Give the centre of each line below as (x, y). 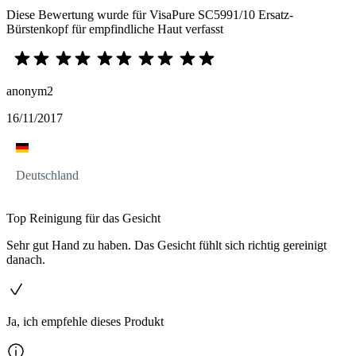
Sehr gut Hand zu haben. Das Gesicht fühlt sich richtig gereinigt (166, 245)
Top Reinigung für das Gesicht (83, 218)
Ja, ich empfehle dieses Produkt (85, 321)
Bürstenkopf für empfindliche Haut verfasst (115, 29)
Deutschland (47, 175)
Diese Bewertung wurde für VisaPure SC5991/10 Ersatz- (150, 14)
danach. (26, 259)
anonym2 (30, 91)
